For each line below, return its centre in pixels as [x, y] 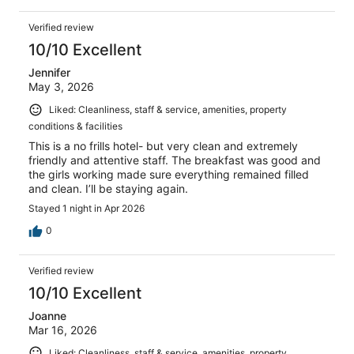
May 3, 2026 [61, 86]
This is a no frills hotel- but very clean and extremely [163, 145]
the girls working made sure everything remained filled [169, 174]
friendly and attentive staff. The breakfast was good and [175, 160]
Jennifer [49, 72]
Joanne [47, 315]
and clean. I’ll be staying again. [108, 188]
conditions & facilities [75, 126]
